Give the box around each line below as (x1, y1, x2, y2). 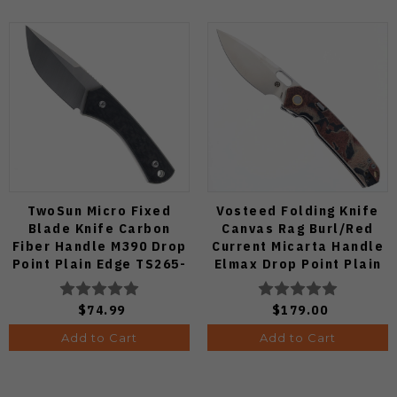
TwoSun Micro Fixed (27, 201, 171, 219)
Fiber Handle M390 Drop (12, 237, 187, 254)
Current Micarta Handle (212, 237, 384, 254)
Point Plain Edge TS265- (12, 254, 187, 272)
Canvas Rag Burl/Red (222, 219, 374, 237)
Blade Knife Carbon (27, 219, 171, 237)
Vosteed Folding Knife (216, 201, 379, 219)
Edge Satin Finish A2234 (211, 272, 385, 290)
